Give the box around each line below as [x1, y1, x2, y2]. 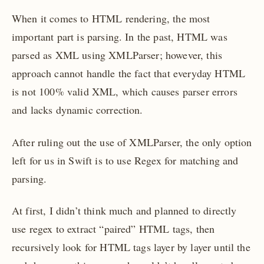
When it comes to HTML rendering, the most [12, 11, 210, 26]
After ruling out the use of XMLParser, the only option [12, 134, 252, 149]
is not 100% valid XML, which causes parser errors [12, 84, 237, 99]
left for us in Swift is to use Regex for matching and [12, 153, 239, 167]
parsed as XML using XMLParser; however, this [12, 48, 223, 62]
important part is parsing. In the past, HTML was [12, 29, 227, 44]
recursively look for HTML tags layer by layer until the [12, 239, 250, 254]
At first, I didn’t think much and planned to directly [12, 203, 237, 217]
